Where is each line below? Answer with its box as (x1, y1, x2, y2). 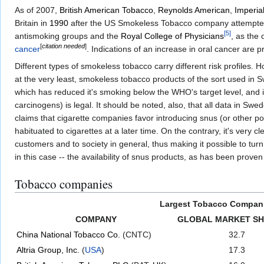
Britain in (15, 18, 49, 28)
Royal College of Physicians (121, 31, 224, 41)
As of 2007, (15, 5, 60, 15)
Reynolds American (158, 5, 230, 15)
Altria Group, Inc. (16, 245, 80, 255)
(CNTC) (120, 230, 151, 240)
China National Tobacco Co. (16, 230, 120, 240)
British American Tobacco (60, 5, 153, 15)
